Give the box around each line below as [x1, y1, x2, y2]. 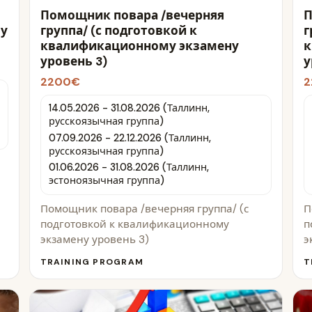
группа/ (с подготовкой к [40, 22, 197, 38]
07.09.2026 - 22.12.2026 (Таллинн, [48, 131, 211, 144]
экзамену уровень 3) [40, 232, 149, 247]
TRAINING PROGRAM [40, 256, 143, 267]
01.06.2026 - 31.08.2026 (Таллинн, [48, 161, 209, 174]
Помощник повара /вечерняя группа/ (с [40, 201, 249, 216]
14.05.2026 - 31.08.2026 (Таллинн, [48, 102, 210, 115]
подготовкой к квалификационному [40, 217, 229, 231]
